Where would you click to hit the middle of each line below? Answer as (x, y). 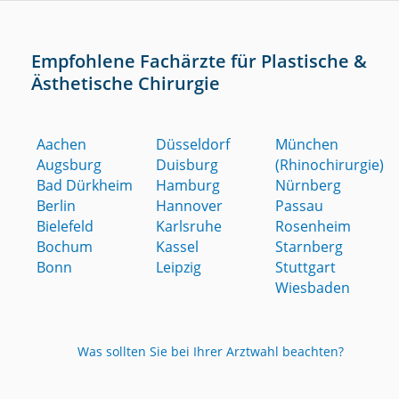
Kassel (177, 247)
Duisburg (187, 165)
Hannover (189, 206)
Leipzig (179, 267)
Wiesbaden (313, 288)
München (307, 144)
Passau (300, 206)
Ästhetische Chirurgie (126, 83)
